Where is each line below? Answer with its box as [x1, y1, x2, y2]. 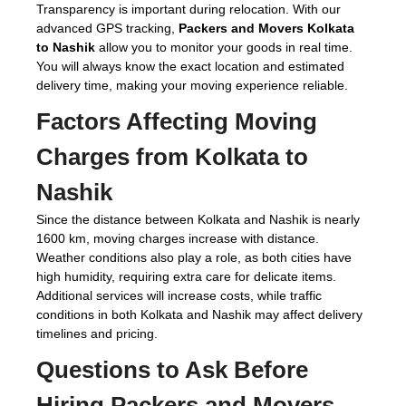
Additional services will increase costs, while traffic [36, 288, 322, 303]
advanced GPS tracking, [36, 21, 179, 35]
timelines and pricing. [36, 326, 158, 341]
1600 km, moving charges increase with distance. [36, 231, 319, 246]
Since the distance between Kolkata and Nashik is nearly [36, 212, 360, 227]
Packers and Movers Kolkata [179, 21, 354, 35]
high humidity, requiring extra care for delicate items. [36, 269, 336, 284]
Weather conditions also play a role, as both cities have [36, 250, 352, 265]
